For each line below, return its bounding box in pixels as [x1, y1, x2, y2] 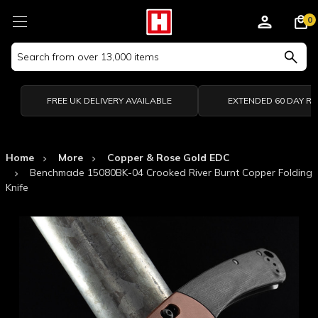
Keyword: [11, 58, 54, 71]
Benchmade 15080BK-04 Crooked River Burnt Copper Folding [30, 166, 312, 179]
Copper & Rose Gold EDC [107, 151, 230, 164]
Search [11, 43, 43, 56]
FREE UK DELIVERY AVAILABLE [46, 95, 172, 106]
